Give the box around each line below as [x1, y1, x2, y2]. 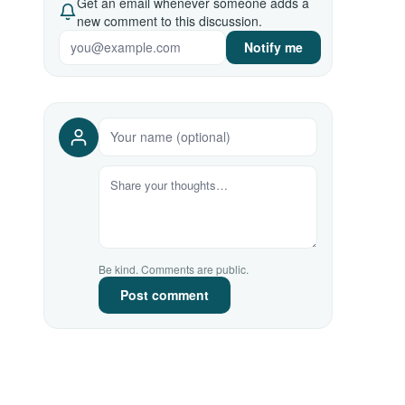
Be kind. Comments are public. [99, 261, 249, 277]
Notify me [244, 38, 303, 56]
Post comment [120, 286, 209, 304]
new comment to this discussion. [77, 12, 262, 30]
